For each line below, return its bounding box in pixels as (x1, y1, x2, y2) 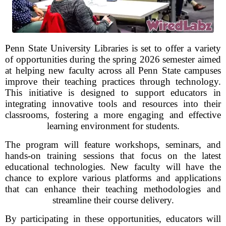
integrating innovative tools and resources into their (5, 98, 221, 109)
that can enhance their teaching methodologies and (5, 184, 221, 194)
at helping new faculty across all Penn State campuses (5, 65, 221, 76)
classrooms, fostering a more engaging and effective (5, 109, 221, 120)
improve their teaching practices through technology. (5, 76, 221, 87)
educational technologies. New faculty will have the (5, 161, 221, 172)
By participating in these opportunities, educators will (5, 213, 221, 224)
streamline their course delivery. (52, 195, 174, 205)
